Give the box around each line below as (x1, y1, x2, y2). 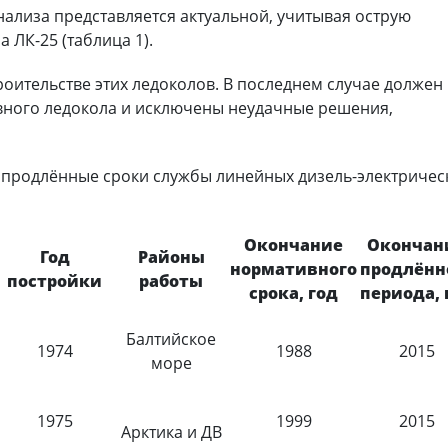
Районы (137, 246, 205, 269)
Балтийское (126, 328, 217, 351)
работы (139, 270, 204, 293)
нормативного (230, 258, 358, 281)
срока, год (249, 282, 339, 305)
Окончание (244, 234, 344, 257)
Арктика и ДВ (120, 421, 222, 444)
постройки (7, 270, 103, 293)
